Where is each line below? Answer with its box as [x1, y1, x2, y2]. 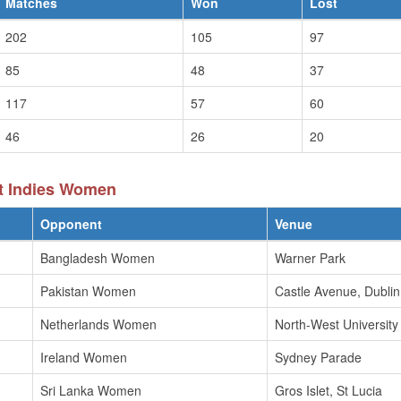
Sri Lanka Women [40, 381, 141, 399]
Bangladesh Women [40, 249, 155, 267]
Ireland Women [40, 348, 127, 366]
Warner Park [275, 249, 346, 267]
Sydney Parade [275, 348, 362, 366]
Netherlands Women [40, 315, 157, 333]
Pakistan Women [40, 282, 136, 300]
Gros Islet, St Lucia [275, 381, 382, 399]
